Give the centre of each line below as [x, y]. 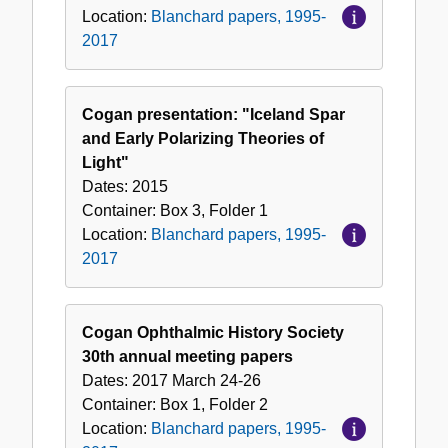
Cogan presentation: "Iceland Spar [213, 115]
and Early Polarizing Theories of [203, 139]
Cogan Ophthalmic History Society [213, 333]
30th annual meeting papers [187, 357]
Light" [105, 163]
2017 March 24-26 [196, 381]
